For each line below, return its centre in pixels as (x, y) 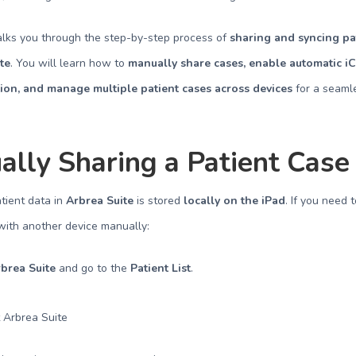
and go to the (93, 268)
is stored (159, 201)
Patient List (161, 268)
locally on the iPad (235, 201)
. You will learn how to (70, 63)
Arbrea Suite (100, 201)
